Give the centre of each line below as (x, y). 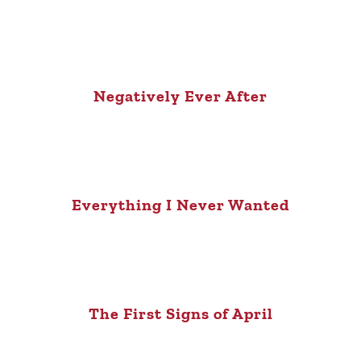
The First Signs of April (180, 313)
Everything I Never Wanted (180, 204)
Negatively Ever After (180, 95)
